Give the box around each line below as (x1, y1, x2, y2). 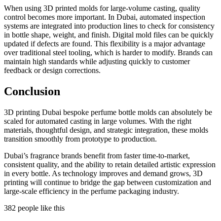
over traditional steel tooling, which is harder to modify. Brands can (4, 48, 213, 57)
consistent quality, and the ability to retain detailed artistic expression (4, 160, 216, 169)
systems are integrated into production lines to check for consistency (4, 22, 215, 31)
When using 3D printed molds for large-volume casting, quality (4, 4, 200, 13)
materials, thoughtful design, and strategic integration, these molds (4, 125, 208, 134)
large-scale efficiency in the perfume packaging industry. (4, 186, 179, 195)
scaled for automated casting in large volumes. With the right (4, 116, 191, 125)
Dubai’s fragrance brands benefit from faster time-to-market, (4, 151, 190, 160)
